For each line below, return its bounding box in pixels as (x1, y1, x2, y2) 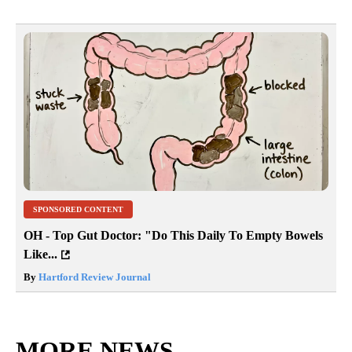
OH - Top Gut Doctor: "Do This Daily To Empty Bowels (24, 229, 323, 243)
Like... (24, 247, 57, 262)
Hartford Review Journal (36, 271, 151, 284)
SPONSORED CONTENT (33, 205, 123, 214)
